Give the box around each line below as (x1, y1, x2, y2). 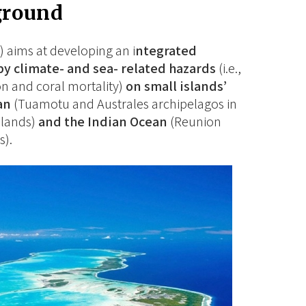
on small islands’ (125, 77, 227, 96)
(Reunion (167, 113, 221, 131)
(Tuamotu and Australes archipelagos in (10, 95, 237, 113)
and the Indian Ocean (38, 113, 167, 131)
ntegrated (135, 42, 197, 60)
